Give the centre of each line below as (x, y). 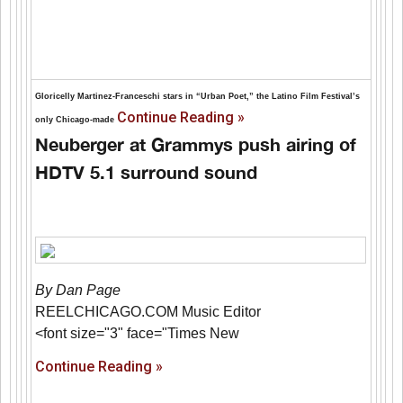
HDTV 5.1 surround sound (147, 172)
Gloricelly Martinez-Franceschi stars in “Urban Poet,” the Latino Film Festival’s (198, 97)
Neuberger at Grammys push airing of (196, 144)
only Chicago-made (76, 120)
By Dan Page (78, 291)
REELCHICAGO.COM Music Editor (148, 312)
